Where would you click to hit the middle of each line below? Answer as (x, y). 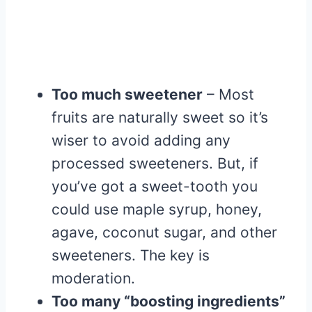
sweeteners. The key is (131, 256)
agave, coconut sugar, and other (164, 233)
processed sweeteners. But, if (155, 164)
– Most (228, 95)
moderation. (93, 279)
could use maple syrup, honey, (157, 210)
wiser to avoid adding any (141, 141)
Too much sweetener (127, 95)
